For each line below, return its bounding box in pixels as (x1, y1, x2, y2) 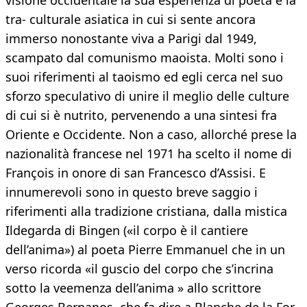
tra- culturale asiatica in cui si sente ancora (5, 11, 256, 28)
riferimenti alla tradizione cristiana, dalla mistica (5, 203, 287, 220)
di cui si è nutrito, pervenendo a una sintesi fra (5, 107, 277, 124)
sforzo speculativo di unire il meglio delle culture (5, 88, 289, 105)
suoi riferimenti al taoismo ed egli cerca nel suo (5, 69, 283, 86)
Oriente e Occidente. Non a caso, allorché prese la (5, 126, 297, 143)
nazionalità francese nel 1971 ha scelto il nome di (5, 145, 292, 162)
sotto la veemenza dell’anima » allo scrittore (5, 280, 261, 297)
